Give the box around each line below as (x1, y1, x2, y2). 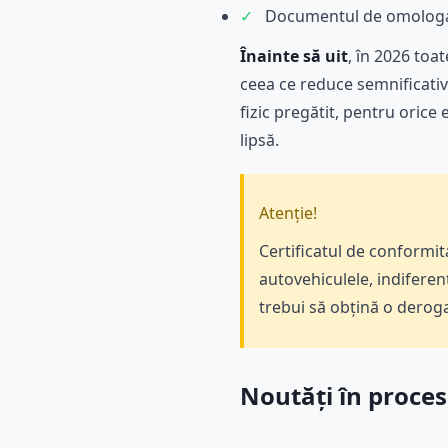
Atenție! (259, 201, 317, 224)
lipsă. (240, 128, 279, 151)
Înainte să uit (240, 44, 348, 67)
